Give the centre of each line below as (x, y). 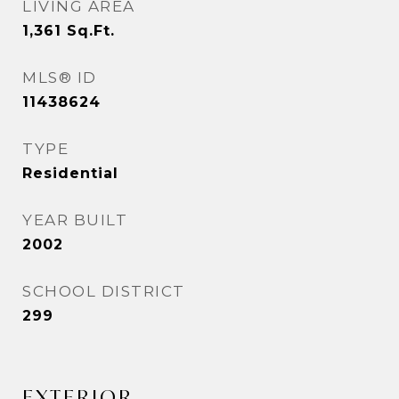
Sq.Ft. (91, 31)
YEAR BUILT (75, 220)
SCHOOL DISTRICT (104, 291)
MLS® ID (60, 77)
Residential (70, 173)
